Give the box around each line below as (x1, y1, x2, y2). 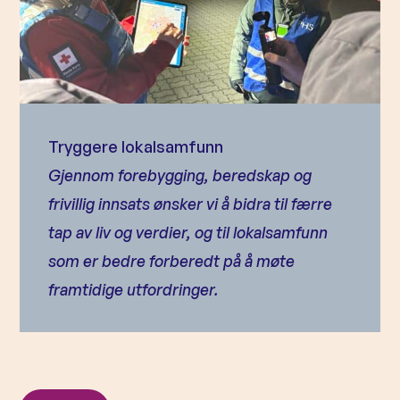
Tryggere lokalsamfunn (48, 137, 224, 156)
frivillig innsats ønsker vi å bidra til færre (48, 194, 333, 213)
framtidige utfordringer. (48, 279, 220, 299)
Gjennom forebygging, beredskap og (48, 165, 312, 185)
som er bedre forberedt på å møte (48, 251, 296, 271)
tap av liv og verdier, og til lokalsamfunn (48, 222, 329, 242)
